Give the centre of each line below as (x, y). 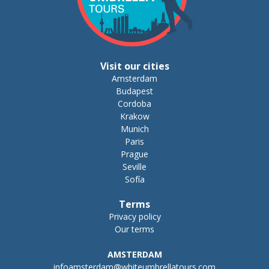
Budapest (134, 91)
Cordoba (134, 103)
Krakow (134, 116)
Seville (134, 166)
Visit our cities (134, 66)
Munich (134, 128)
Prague (134, 154)
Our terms (134, 229)
